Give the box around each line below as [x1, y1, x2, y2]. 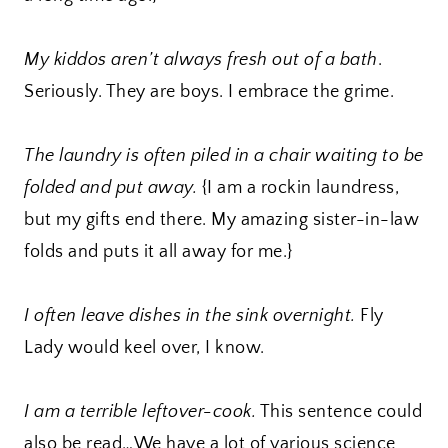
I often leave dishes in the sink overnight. [24, 306, 356, 327]
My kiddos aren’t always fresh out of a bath [24, 50, 378, 71]
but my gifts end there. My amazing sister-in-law [24, 210, 419, 231]
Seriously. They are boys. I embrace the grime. [24, 82, 394, 103]
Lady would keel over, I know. [24, 338, 265, 359]
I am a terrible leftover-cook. [24, 402, 256, 423]
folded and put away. [24, 178, 197, 199]
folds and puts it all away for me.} [24, 242, 293, 263]
